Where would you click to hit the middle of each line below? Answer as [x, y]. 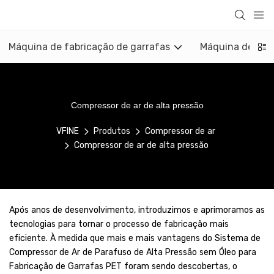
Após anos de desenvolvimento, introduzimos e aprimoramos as [137, 210]
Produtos [112, 131]
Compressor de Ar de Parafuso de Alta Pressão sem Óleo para [133, 252]
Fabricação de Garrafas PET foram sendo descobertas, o [123, 266]
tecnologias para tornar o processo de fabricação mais [119, 224]
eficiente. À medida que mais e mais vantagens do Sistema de [135, 238]
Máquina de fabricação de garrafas [89, 47]
